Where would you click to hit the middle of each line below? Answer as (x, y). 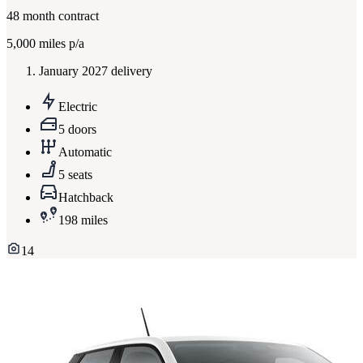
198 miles (83, 220)
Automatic (85, 152)
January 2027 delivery (96, 70)
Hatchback (86, 197)
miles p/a (60, 43)
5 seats (75, 174)
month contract (59, 15)
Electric (78, 106)
